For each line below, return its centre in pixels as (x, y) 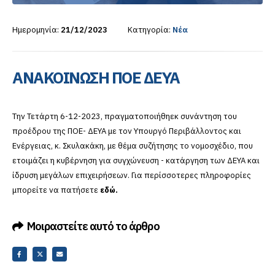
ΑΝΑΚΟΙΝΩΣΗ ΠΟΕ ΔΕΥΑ (96, 78)
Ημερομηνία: (36, 30)
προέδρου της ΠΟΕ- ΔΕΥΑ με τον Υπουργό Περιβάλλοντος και (127, 131)
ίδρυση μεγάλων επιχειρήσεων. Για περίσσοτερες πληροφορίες (132, 176)
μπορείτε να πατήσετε (56, 190)
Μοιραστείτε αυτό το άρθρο (93, 226)
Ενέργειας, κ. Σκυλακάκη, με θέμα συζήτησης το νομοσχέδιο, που (133, 146)
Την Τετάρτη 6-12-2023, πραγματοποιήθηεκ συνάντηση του (125, 117)
